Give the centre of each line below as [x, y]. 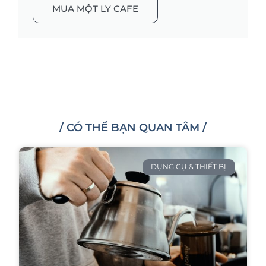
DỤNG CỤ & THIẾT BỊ [189, 167]
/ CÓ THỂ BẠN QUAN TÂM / [133, 128]
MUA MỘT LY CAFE [95, 9]
